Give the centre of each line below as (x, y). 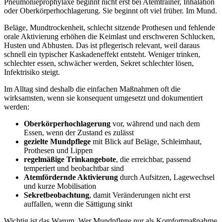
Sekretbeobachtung (56, 195)
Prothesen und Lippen (58, 151)
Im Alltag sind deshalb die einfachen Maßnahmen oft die (92, 89)
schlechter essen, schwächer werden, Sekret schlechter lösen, (99, 63)
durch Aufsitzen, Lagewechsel (166, 177)
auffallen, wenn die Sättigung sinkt (78, 204)
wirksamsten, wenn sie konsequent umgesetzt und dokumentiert (103, 98)
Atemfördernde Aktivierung (71, 177)
